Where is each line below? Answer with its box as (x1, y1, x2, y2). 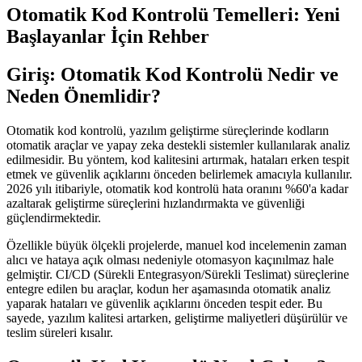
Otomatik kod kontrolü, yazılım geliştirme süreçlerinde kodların (6, 124, 329, 138)
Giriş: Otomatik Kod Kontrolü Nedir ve (6, 64, 339, 86)
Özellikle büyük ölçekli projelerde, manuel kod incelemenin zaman (6, 238, 347, 253)
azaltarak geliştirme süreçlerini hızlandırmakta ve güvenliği (6, 196, 305, 211)
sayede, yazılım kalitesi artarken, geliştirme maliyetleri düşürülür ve (6, 311, 347, 326)
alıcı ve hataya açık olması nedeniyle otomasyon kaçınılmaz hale (6, 253, 334, 267)
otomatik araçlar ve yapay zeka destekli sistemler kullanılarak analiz (6, 138, 350, 153)
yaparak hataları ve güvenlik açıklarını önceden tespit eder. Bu (6, 297, 322, 311)
